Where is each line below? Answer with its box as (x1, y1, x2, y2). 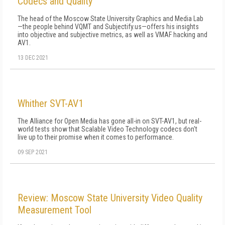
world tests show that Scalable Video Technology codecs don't (18, 125, 197, 133)
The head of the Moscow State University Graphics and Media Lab (18, 15, 203, 23)
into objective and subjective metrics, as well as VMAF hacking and (18, 31, 207, 39)
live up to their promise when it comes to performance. (18, 133, 174, 141)
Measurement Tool (18, 204, 91, 216)
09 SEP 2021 (18, 149, 48, 156)
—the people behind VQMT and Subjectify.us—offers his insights (18, 23, 199, 31)
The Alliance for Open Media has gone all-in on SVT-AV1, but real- (18, 117, 201, 125)
